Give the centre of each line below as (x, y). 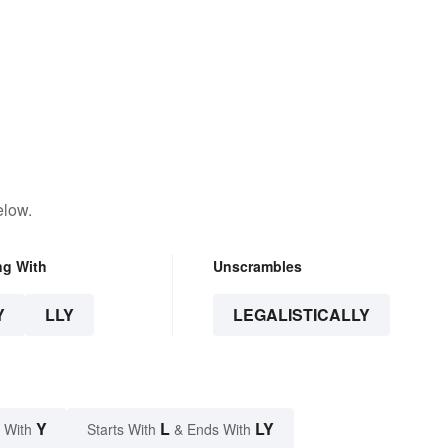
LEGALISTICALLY (301, 315)
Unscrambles (257, 266)
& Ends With (212, 429)
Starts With (123, 429)
